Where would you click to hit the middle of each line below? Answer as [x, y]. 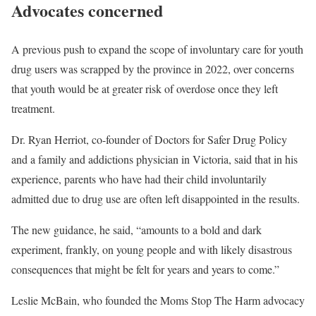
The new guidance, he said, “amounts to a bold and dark [136, 229]
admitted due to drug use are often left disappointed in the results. [156, 198]
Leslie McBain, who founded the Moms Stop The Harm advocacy [158, 300]
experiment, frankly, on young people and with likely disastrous [152, 249]
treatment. [33, 108]
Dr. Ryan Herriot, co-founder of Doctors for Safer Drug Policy [149, 139]
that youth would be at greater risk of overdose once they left [145, 88]
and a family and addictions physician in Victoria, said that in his [154, 159]
